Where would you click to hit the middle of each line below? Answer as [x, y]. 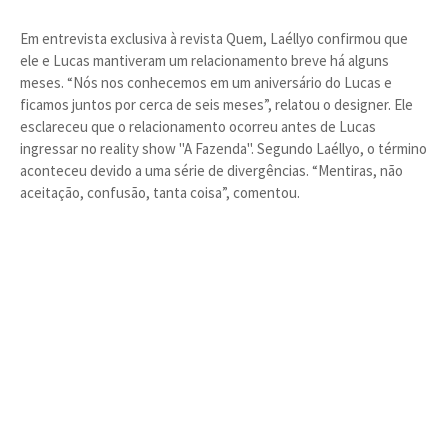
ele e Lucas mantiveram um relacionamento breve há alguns [204, 60]
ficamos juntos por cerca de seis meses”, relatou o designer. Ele [216, 104]
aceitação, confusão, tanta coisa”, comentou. [160, 192]
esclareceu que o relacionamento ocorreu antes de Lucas [198, 126]
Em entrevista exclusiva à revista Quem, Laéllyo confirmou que [214, 38]
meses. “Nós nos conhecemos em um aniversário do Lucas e [206, 82]
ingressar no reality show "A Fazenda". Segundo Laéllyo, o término [223, 148]
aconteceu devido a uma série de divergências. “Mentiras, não [211, 170]
